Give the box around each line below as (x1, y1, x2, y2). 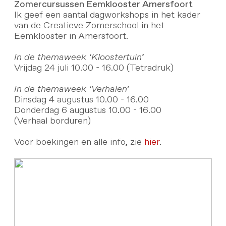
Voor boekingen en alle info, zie (14, 137, 144, 147)
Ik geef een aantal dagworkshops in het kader (14, 10, 200, 20)
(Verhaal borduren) (14, 116, 91, 126)
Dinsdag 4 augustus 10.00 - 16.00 (14, 95, 149, 104)
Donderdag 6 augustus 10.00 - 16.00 (14, 105, 161, 115)
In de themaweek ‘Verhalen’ (14, 84, 129, 94)
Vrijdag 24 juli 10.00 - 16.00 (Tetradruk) (14, 63, 174, 73)
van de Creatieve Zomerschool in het (14, 21, 164, 30)
